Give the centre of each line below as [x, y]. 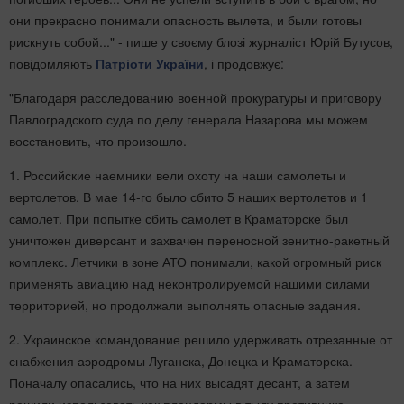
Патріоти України [150, 63]
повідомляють [52, 63]
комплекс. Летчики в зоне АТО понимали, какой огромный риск [195, 261]
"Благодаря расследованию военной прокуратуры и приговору [195, 97]
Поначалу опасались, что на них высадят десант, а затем [179, 382]
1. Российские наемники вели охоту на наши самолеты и [178, 174]
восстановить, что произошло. [98, 140]
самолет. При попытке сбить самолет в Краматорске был [179, 218]
